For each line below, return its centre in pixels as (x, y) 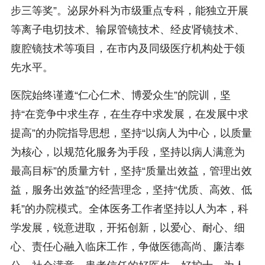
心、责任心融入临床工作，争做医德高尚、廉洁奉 (127, 246)
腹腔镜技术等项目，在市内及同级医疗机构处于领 (127, 49)
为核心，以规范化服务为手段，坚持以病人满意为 (127, 152)
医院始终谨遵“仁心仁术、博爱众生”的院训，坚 (120, 95)
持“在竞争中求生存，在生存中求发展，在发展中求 (129, 114)
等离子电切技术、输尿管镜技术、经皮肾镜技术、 (127, 30)
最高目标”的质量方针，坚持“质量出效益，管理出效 (131, 171)
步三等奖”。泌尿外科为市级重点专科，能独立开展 (129, 11)
